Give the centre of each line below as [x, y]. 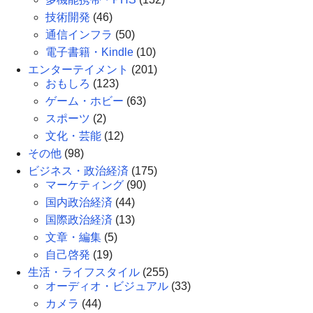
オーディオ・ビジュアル [107, 286]
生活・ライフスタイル [84, 272]
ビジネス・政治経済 [78, 171]
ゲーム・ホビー [85, 101]
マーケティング [85, 185]
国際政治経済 [79, 220]
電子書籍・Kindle [89, 52]
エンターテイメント [78, 70]
